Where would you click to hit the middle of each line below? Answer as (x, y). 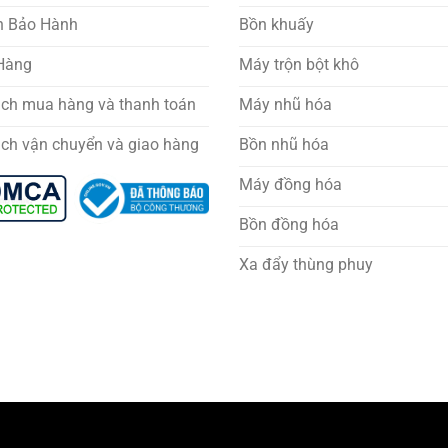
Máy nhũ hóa (285, 104)
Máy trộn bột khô (299, 64)
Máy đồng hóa (290, 184)
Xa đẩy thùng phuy (306, 264)
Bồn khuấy (276, 24)
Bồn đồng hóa (289, 224)
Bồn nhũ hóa (284, 144)
